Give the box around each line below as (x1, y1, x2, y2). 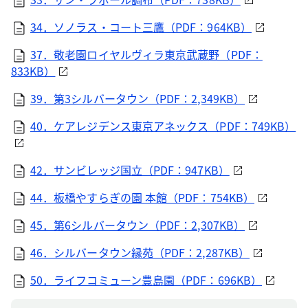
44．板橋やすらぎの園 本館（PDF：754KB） (30, 189, 254, 206)
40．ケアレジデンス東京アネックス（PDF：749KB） (30, 118, 296, 134)
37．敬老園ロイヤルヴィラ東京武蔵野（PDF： (30, 46, 263, 63)
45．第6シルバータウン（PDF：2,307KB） (30, 217, 245, 233)
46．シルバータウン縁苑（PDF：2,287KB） (30, 244, 250, 261)
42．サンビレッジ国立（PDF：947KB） (30, 162, 230, 178)
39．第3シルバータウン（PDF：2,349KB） (30, 90, 245, 107)
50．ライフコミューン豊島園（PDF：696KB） (30, 272, 262, 288)
